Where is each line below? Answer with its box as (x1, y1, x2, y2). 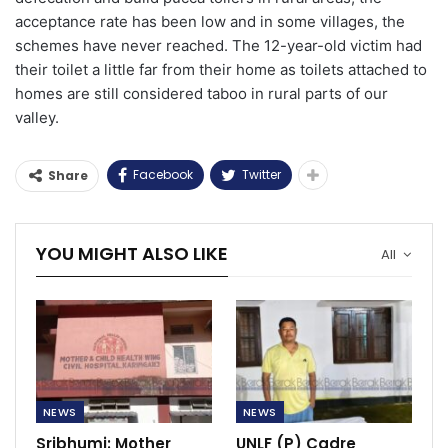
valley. (15, 107, 59, 127)
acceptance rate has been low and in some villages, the (15, 11, 405, 31)
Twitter (242, 165, 281, 183)
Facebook (133, 165, 193, 183)
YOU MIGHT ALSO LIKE (36, 240, 228, 266)
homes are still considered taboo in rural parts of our (15, 83, 388, 103)
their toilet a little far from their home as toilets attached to (15, 59, 427, 79)
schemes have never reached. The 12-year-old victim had (15, 35, 422, 55)
